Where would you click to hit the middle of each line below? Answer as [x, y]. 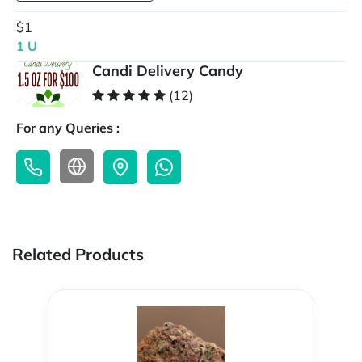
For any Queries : [68, 128]
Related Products [78, 255]
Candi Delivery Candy [168, 71]
